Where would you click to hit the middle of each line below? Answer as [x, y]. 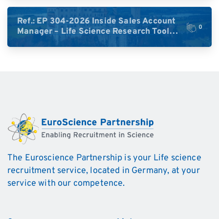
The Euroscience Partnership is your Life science [104, 158]
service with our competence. [66, 184]
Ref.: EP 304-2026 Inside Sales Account [97, 21]
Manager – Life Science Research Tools [96, 32]
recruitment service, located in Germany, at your [104, 171]
